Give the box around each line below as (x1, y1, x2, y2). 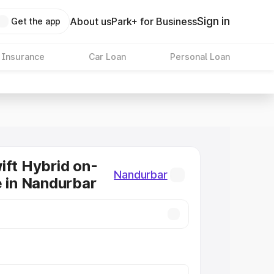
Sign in (197, 15, 230, 28)
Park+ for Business (111, 15, 198, 28)
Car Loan (88, 51, 126, 62)
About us (70, 15, 112, 28)
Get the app (10, 16, 61, 26)
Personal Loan (169, 51, 230, 62)
